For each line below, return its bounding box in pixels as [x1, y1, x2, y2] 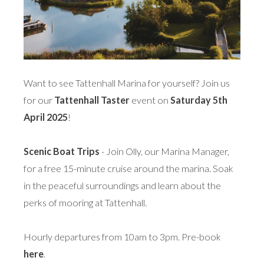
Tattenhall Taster [54, 94, 130, 106]
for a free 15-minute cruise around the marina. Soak [24, 163, 233, 174]
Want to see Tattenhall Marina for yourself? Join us [24, 77, 230, 89]
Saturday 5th [170, 94, 227, 106]
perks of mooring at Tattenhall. [24, 197, 147, 209]
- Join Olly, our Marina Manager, [100, 146, 229, 157]
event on [130, 94, 170, 106]
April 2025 [24, 111, 68, 123]
